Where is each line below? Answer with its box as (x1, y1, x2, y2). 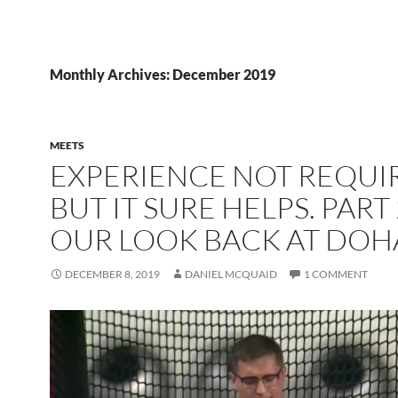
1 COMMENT (304, 267, 368, 281)
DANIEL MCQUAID (185, 267, 277, 281)
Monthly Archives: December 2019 (50, 66, 275, 83)
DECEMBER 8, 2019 (65, 267, 160, 281)
